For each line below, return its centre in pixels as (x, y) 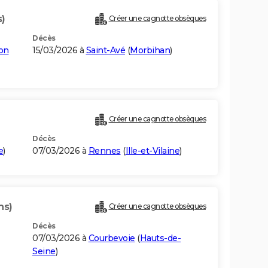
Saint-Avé (105, 51)
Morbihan (150, 51)
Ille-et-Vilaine (152, 151)
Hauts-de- (160, 238)
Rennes (104, 151)
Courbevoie (112, 238)
